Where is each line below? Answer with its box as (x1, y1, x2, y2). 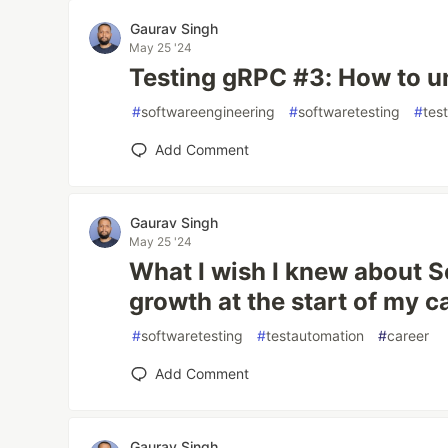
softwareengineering (141, 103, 276, 120)
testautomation (266, 327, 365, 344)
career (387, 327, 430, 344)
